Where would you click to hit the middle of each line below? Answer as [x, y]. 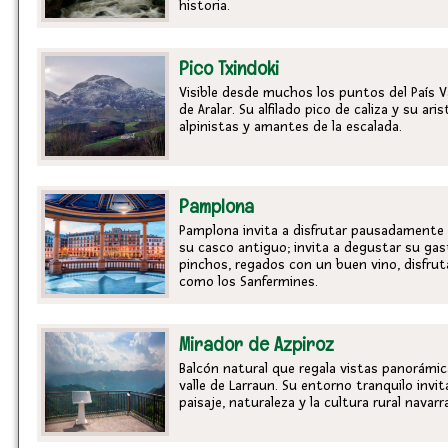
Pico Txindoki [229, 68]
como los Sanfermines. [248, 281]
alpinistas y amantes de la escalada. [290, 126]
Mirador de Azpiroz [256, 344]
